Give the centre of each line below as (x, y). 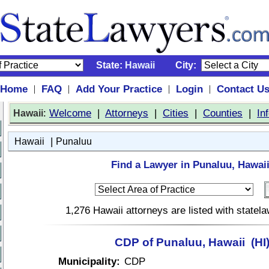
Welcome (70, 113)
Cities (176, 113)
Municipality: (89, 261)
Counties (223, 113)
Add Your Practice (119, 89)
